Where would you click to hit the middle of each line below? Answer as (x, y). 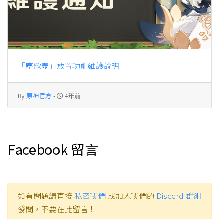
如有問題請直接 (46, 196)
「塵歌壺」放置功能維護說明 (68, 66)
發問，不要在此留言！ (57, 209)
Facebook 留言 (53, 149)
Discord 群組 (179, 196)
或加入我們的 (131, 196)
